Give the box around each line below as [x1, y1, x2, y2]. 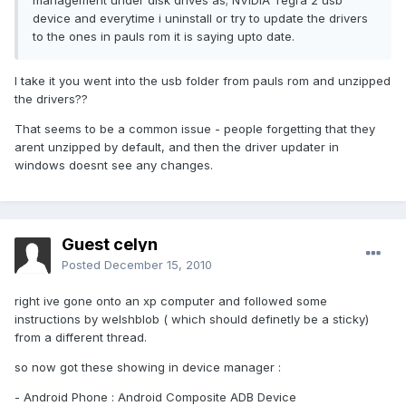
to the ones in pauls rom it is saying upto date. [33, 29, 295, 44]
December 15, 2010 [104, 257, 212, 273]
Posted [62, 257, 104, 273]
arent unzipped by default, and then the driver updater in [14, 140, 339, 155]
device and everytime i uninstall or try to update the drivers [33, 11, 368, 26]
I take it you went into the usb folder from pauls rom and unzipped [14, 73, 391, 89]
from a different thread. [14, 330, 147, 345]
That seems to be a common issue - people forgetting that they [14, 121, 375, 137]
